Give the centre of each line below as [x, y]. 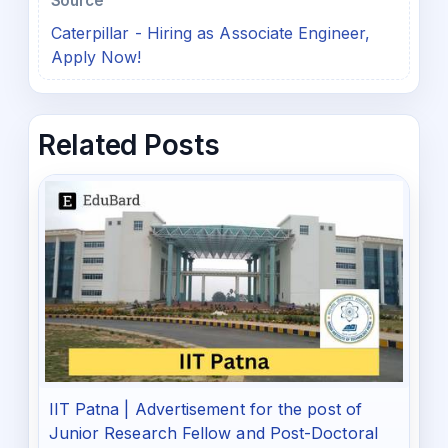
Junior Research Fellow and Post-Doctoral [213, 432]
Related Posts [129, 145]
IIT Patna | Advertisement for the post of [205, 408]
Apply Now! [96, 56]
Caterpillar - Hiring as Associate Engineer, [210, 32]
